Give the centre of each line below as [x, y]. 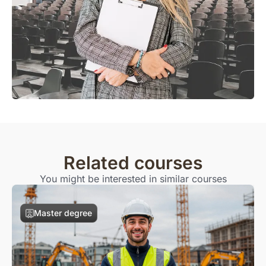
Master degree [63, 213]
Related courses [133, 162]
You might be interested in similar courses [133, 178]
